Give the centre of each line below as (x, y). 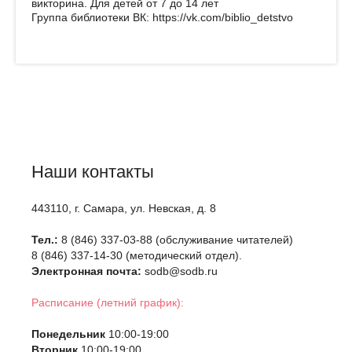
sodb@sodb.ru (180, 271)
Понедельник (68, 334)
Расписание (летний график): (108, 302)
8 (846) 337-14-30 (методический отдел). (137, 255)
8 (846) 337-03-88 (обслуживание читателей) (177, 240)
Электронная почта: (86, 271)
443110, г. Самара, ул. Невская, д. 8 (124, 208)
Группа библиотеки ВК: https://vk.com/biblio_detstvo (162, 17)
